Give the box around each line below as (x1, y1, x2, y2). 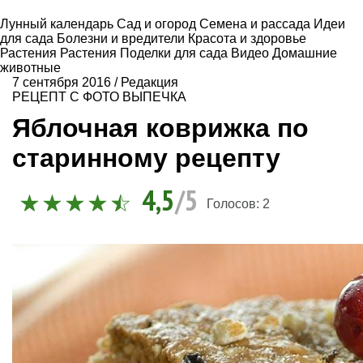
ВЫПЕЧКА (122, 90, 186, 104)
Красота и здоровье (188, 32, 306, 45)
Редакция (121, 75, 178, 89)
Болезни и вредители (57, 32, 188, 45)
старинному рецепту (12, 143, 280, 173)
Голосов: (207, 196, 263, 211)
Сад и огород (117, 17, 199, 31)
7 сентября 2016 (12, 75, 111, 89)
